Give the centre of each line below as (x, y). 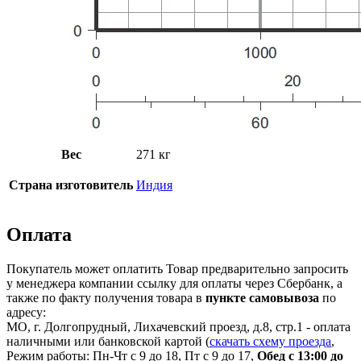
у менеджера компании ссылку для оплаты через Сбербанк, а (174, 283)
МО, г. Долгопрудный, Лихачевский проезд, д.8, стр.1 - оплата (178, 326)
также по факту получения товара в (106, 297)
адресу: (26, 312)
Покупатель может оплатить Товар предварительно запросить (177, 268)
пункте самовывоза (262, 297)
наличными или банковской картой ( (108, 341)
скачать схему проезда (270, 341)
